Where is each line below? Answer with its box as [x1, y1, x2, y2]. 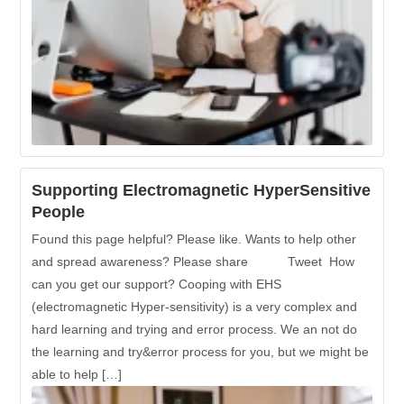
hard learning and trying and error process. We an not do [32, 321, 358, 336]
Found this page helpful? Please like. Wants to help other [32, 231, 357, 246]
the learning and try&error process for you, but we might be [32, 344, 370, 359]
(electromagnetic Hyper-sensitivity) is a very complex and [32, 298, 358, 314]
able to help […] [32, 366, 123, 381]
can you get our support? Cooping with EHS [32, 276, 282, 291]
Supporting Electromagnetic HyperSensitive [32, 180, 372, 199]
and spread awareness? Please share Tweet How [32, 253, 355, 269]
